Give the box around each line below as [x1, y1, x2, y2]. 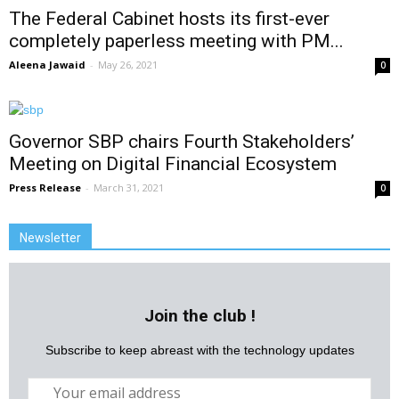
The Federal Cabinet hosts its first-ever [9, 8, 330, 30]
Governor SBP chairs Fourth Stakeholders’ [9, 131, 354, 153]
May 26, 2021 [98, 58, 158, 72]
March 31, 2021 [94, 181, 164, 195]
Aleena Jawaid [9, 58, 85, 72]
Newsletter [20, 231, 81, 246]
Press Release [9, 181, 81, 195]
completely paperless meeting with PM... [9, 30, 344, 53]
